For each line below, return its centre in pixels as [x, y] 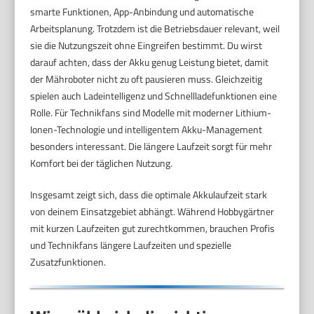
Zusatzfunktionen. [68, 261]
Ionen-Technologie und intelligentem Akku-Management [146, 129]
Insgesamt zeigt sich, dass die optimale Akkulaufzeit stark [149, 194]
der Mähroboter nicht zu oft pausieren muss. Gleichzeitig [146, 78]
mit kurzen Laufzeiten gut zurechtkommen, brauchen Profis [153, 228]
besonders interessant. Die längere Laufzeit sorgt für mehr [151, 146]
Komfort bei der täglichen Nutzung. [102, 163]
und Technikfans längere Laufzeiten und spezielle [131, 245]
